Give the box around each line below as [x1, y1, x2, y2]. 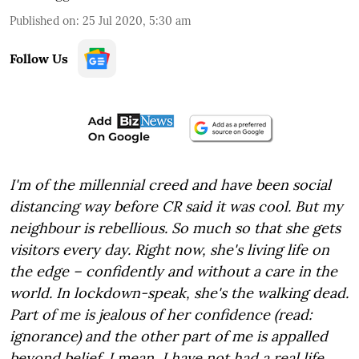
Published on [10, 14, 76, 28]
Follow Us [10, 50, 68, 67]
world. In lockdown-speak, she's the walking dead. [10, 284, 349, 302]
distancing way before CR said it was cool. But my [10, 197, 343, 216]
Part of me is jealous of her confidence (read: [10, 305, 312, 324]
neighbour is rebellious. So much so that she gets [10, 219, 341, 237]
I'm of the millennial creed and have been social [10, 175, 331, 194]
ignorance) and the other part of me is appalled [10, 327, 328, 345]
